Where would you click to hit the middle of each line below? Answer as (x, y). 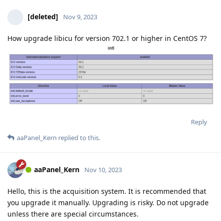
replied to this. (78, 137)
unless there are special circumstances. (73, 214)
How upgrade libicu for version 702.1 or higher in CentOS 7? (107, 38)
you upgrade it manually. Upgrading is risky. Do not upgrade (108, 202)
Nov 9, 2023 (80, 17)
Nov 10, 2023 (103, 169)
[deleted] (43, 17)
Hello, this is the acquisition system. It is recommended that (107, 191)
